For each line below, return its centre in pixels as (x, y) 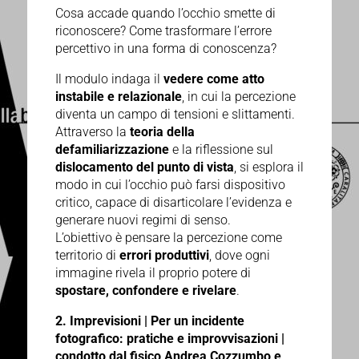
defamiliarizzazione (112, 150)
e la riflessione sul (221, 150)
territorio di (87, 256)
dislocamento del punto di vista (144, 167)
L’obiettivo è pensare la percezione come (168, 238)
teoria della (162, 132)
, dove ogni (239, 256)
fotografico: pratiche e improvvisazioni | (169, 339)
